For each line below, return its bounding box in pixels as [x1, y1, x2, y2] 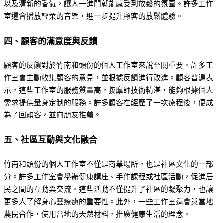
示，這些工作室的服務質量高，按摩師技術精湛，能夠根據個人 [4, 86, 213, 95]
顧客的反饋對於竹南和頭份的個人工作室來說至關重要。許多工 [4, 61, 213, 70]
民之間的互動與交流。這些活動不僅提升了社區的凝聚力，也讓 [4, 184, 213, 194]
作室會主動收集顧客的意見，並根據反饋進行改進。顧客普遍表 [4, 73, 213, 83]
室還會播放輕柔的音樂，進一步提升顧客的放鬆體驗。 [4, 12, 183, 21]
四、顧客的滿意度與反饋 [4, 36, 97, 46]
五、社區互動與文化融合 [4, 135, 97, 145]
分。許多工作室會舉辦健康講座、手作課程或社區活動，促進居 [4, 172, 213, 181]
